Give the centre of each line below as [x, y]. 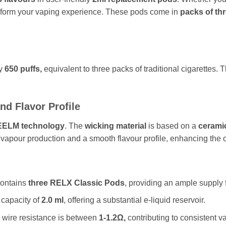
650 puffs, [23, 69]
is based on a [172, 126]
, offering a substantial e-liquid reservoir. [134, 200]
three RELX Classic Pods [76, 183]
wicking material [116, 126]
